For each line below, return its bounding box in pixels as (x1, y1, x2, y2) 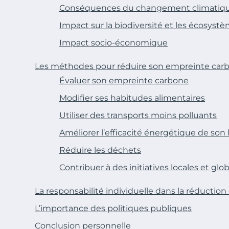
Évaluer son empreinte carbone (59, 76, 189, 86)
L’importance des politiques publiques (35, 203, 192, 214)
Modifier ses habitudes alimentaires (59, 93, 205, 103)
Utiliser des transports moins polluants (59, 110, 217, 121)
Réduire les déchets (59, 145, 141, 155)
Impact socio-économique (59, 38, 168, 48)
